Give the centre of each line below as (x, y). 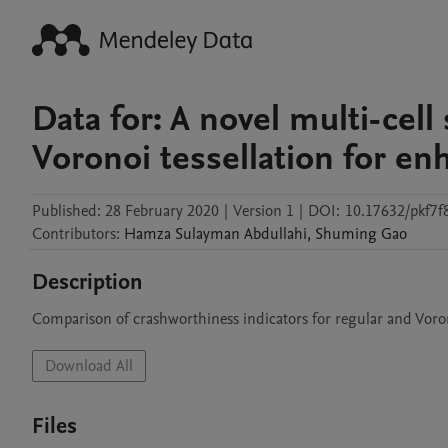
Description (87, 282)
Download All (89, 366)
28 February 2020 (162, 211)
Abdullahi (275, 234)
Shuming (346, 234)
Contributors (74, 234)
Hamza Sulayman (182, 234)
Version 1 (263, 211)
